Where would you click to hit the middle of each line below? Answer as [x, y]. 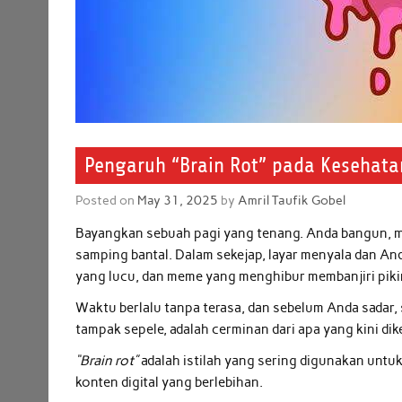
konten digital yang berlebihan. [170, 383]
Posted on [107, 201]
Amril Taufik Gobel [292, 201]
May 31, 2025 [178, 201]
